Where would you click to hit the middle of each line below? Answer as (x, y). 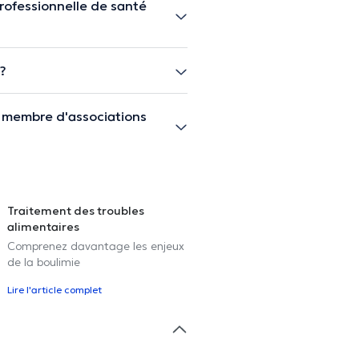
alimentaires (43, 226)
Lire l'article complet (54, 289)
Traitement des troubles (76, 210)
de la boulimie (44, 262)
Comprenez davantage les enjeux (96, 246)
